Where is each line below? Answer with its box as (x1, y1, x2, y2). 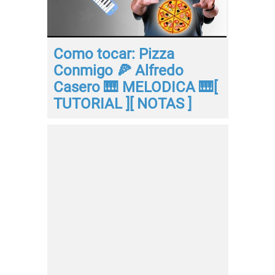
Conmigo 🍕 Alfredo (53, 62, 184, 80)
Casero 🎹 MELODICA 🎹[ (53, 79, 217, 96)
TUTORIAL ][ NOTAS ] (53, 95, 192, 113)
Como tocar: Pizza (53, 45, 174, 63)
